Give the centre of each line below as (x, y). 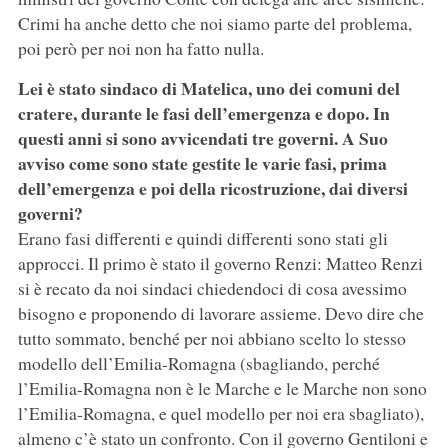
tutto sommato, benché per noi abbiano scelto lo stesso (211, 338)
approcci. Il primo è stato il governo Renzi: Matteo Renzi (220, 263)
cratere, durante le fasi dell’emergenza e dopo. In (203, 113)
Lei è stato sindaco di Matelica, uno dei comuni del (208, 88)
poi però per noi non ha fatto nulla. (140, 48)
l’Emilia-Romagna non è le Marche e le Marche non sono (222, 388)
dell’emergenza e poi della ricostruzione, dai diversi (212, 188)
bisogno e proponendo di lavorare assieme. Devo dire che (220, 313)
